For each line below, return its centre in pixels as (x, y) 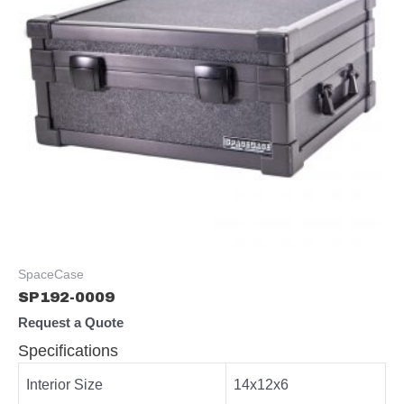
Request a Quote (71, 322)
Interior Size (64, 385)
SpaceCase (51, 274)
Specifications (68, 351)
